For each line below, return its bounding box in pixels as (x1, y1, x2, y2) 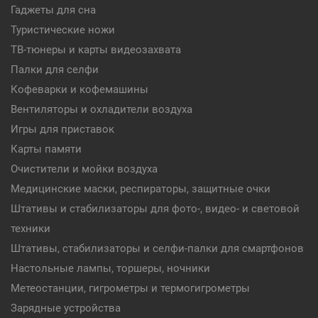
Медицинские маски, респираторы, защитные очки (11, 182, 270, 195)
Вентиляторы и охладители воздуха (11, 103, 192, 116)
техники (11, 222, 50, 235)
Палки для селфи (11, 63, 99, 76)
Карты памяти (11, 143, 82, 155)
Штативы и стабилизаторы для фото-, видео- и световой (11, 202, 300, 215)
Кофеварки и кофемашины (11, 83, 148, 96)
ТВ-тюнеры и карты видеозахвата (11, 43, 181, 56)
